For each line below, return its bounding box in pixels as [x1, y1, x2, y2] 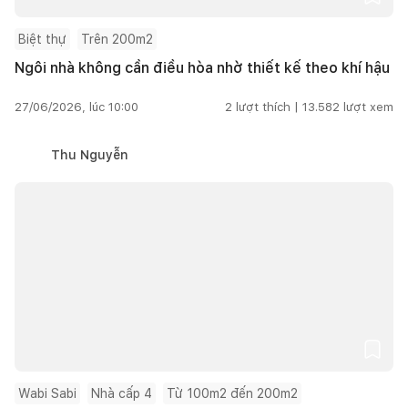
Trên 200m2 [81, 31, 153, 46]
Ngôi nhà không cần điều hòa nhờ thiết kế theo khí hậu [15, 58, 390, 76]
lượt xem [343, 99, 393, 114]
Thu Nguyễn [51, 147, 128, 162]
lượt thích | [236, 99, 299, 114]
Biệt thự [18, 31, 66, 46]
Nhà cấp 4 [91, 385, 152, 401]
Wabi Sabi [18, 385, 76, 401]
